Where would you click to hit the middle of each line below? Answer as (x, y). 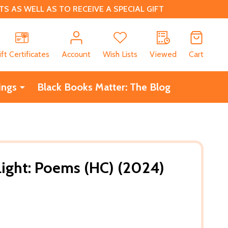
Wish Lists (120, 54)
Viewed (163, 54)
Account (76, 54)
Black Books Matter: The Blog (104, 87)
